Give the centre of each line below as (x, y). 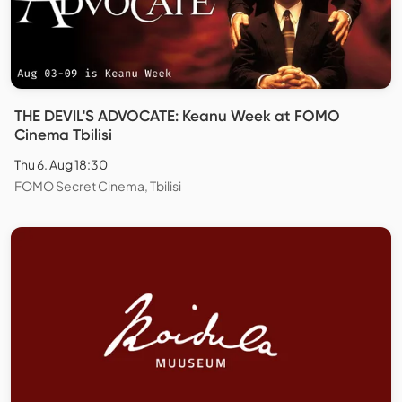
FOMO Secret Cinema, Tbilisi (98, 186)
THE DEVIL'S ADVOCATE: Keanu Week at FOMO (177, 116)
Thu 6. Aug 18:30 (61, 165)
